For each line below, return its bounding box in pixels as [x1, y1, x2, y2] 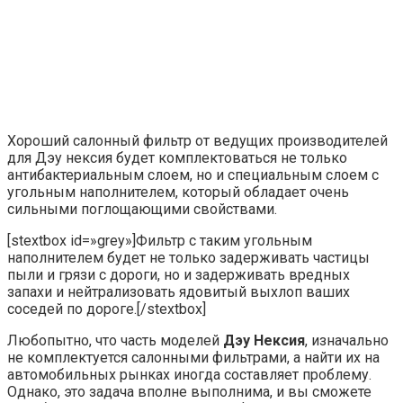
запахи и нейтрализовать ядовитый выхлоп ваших [7, 282, 350, 300]
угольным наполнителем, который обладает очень [7, 183, 349, 201]
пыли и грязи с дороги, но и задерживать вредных [7, 265, 350, 283]
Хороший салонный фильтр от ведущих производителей [7, 131, 388, 149]
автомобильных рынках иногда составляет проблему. [7, 365, 372, 383]
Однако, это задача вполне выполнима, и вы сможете [7, 382, 372, 400]
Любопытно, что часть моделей [7, 331, 223, 349]
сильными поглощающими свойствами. [7, 200, 277, 218]
